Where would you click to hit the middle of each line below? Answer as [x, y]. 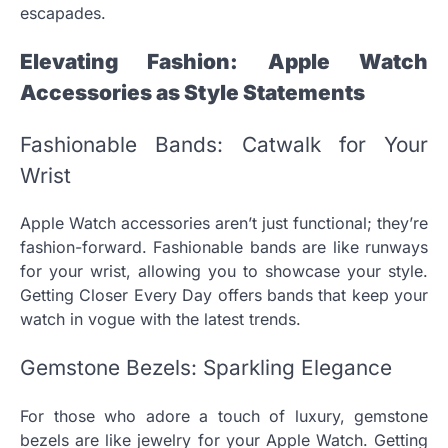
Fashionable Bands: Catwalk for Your [224, 144]
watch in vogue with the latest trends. [160, 319]
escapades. [63, 12]
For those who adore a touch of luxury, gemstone [224, 415]
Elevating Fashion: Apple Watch [224, 61]
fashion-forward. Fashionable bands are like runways [224, 247]
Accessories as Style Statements [192, 92]
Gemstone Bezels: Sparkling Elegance [206, 368]
